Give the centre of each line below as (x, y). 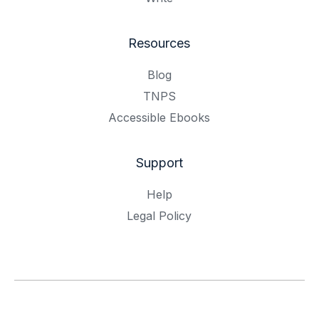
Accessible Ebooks (159, 117)
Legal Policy (159, 216)
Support (159, 163)
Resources (159, 43)
